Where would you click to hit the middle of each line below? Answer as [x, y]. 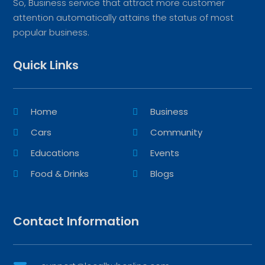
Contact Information [76, 221]
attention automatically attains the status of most [124, 17]
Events [165, 153]
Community [176, 132]
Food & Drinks [60, 173]
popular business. [51, 32]
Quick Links [46, 65]
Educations [55, 153]
